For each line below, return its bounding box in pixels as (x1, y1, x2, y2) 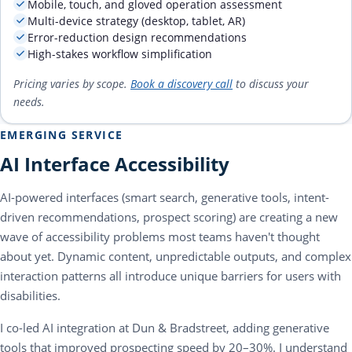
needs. (13, 94, 45, 109)
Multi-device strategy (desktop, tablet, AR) (27, 13, 245, 28)
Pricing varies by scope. (13, 76, 130, 91)
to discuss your (233, 76, 309, 91)
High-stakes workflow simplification (27, 46, 212, 61)
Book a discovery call (130, 76, 233, 91)
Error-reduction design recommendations (27, 30, 247, 45)
